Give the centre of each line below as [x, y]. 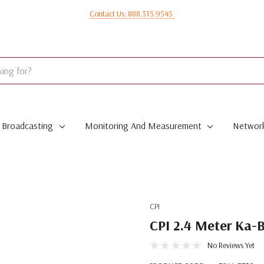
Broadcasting [27, 126]
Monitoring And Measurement [143, 126]
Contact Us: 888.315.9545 [132, 14]
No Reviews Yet [231, 245]
